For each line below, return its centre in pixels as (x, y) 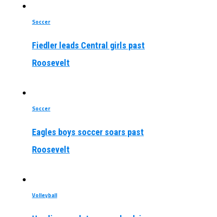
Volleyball (44, 195)
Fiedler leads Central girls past (88, 45)
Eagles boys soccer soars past (88, 132)
